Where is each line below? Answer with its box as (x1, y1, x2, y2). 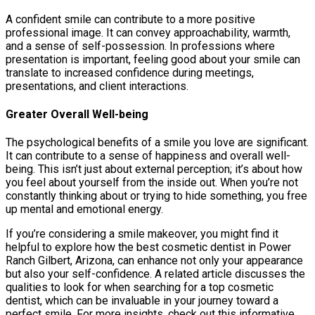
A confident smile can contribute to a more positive (6, 12, 255, 26)
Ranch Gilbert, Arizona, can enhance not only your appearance (6, 254, 303, 268)
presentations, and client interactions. (6, 79, 188, 93)
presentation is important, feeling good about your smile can (6, 52, 300, 66)
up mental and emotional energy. (6, 202, 163, 217)
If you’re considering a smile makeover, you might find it (6, 227, 278, 241)
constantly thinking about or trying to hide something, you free (6, 189, 307, 203)
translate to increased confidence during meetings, (6, 65, 254, 79)
